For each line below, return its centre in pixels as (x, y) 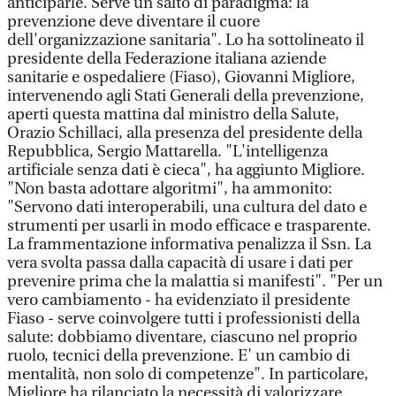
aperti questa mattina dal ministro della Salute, (173, 114)
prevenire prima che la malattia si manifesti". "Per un (195, 282)
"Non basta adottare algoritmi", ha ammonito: (170, 189)
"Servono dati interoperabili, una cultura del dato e (187, 207)
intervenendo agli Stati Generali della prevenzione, (186, 96)
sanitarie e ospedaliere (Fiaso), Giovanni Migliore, (181, 77)
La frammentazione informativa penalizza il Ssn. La (189, 244)
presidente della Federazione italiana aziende (167, 59)
